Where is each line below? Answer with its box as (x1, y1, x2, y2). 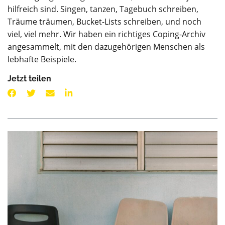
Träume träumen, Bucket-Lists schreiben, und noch (8, 16, 201, 27)
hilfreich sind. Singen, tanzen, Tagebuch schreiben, (8, 4, 198, 15)
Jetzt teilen (8, 74, 51, 83)
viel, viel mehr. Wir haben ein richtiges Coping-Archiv (8, 29, 205, 40)
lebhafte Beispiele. (8, 54, 76, 65)
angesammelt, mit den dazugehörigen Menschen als (8, 41, 205, 52)
